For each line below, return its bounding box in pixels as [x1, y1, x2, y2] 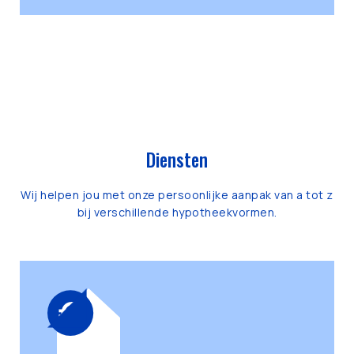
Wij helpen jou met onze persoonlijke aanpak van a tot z [21, 187, 333, 202]
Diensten [146, 146, 208, 173]
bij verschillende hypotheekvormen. [77, 205, 277, 220]
